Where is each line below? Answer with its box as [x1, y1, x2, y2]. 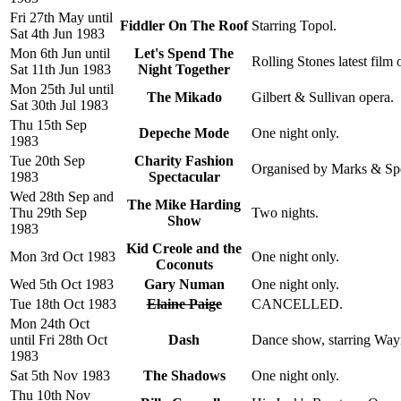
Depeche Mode [139, 124, 229, 141]
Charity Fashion [134, 152, 234, 168]
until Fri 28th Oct [10, 331, 107, 347]
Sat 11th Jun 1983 [10, 61, 111, 77]
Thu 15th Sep [10, 116, 87, 132]
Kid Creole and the [126, 240, 242, 256]
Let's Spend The [134, 45, 234, 61]
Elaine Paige [146, 295, 222, 311]
